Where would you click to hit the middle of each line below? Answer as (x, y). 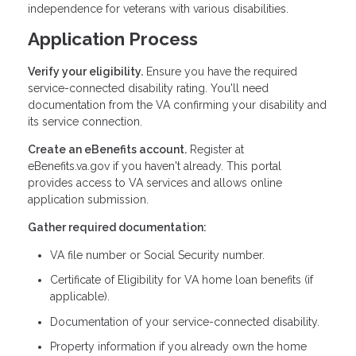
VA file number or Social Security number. (157, 255)
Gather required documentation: (117, 227)
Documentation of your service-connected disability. (185, 321)
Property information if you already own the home (178, 347)
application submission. (88, 199)
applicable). (80, 297)
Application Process (113, 39)
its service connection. (85, 121)
